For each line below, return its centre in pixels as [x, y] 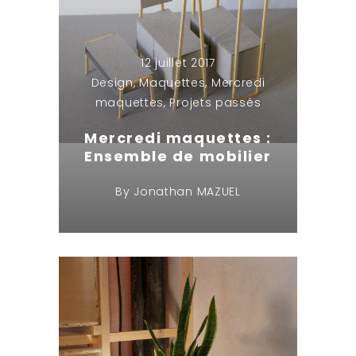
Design [112, 82]
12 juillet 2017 [178, 62]
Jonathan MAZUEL [187, 191]
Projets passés [215, 102]
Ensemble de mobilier [178, 156]
